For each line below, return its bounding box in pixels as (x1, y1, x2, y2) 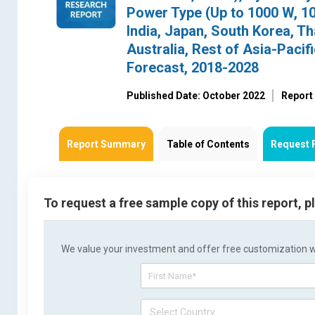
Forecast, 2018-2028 (127, 59, 259, 76)
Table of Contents (167, 139, 250, 150)
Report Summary (67, 139, 146, 150)
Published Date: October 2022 (127, 90, 265, 102)
